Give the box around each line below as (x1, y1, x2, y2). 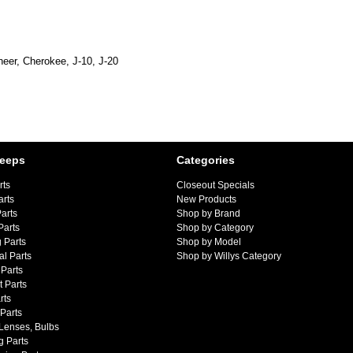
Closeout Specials (176, 180, 255, 191)
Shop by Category (176, 222, 254, 234)
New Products (176, 194, 236, 206)
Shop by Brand (176, 208, 240, 220)
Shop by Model (176, 236, 241, 248)
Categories (176, 154, 235, 167)
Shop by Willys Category (176, 251, 281, 262)
